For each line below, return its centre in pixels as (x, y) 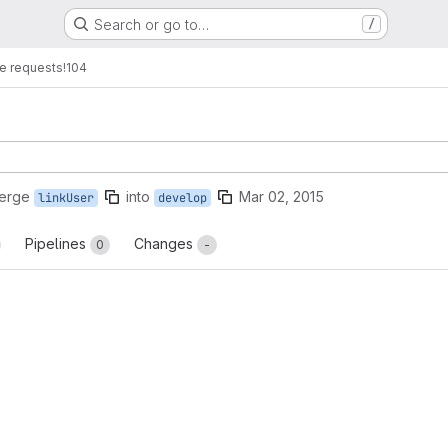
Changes (165, 243)
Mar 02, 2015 (281, 196)
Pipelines (57, 243)
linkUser (66, 198)
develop (182, 198)
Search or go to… (151, 24)
